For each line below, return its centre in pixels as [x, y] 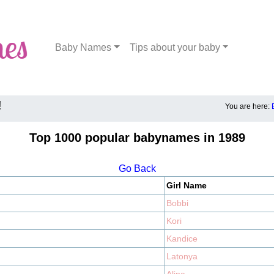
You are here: [248, 106]
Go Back [137, 168]
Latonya [182, 256]
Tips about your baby [175, 47]
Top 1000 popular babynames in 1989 [137, 138]
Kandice [182, 239]
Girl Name [187, 185]
